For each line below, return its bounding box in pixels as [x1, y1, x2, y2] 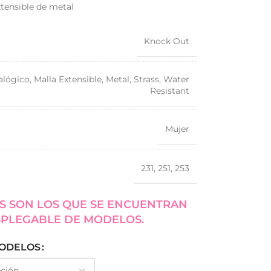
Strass [133, 74, 159, 85]
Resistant [149, 85, 189, 96]
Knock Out [143, 36, 189, 47]
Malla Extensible [33, 74, 102, 85]
